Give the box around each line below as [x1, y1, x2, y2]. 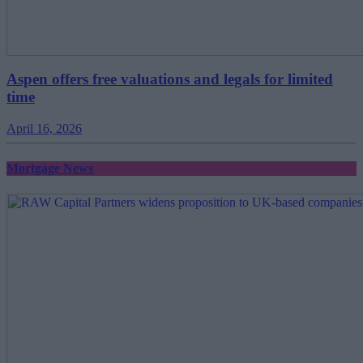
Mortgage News [6, 161, 93, 176]
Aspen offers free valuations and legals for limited [6, 70, 333, 88]
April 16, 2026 [6, 122, 82, 136]
